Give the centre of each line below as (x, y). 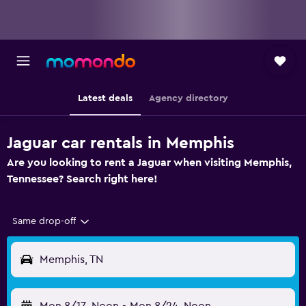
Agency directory (189, 98)
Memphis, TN (71, 260)
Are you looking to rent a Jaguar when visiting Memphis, (149, 163)
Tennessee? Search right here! (82, 179)
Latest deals (105, 98)
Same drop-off (44, 221)
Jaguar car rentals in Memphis (121, 143)
